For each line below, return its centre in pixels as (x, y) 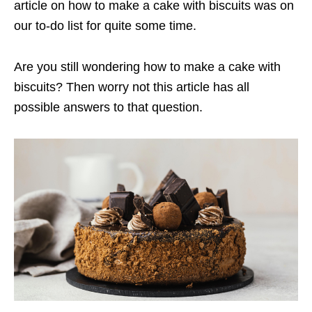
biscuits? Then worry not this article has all (132, 87)
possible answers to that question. (110, 108)
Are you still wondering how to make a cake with (147, 67)
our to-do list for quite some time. (107, 26)
